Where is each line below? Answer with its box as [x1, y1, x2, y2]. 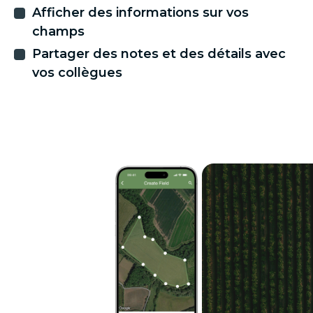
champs [32, 24, 85, 39]
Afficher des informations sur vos [32, 5, 249, 20]
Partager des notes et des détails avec [32, 46, 286, 61]
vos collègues [32, 65, 122, 80]
